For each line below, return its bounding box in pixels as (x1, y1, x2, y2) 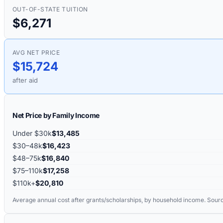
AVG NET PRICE (12, 48, 60, 56)
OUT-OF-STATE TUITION (12, 5, 88, 13)
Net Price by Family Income (12, 111, 100, 119)
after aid (12, 76, 38, 84)
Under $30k (12, 128, 52, 137)
